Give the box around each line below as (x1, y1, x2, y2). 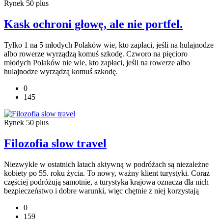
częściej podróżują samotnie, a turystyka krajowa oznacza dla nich (4, 177, 209, 186)
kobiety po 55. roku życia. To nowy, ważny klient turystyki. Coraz (4, 168, 210, 177)
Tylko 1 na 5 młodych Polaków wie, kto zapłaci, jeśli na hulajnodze (4, 40, 214, 49)
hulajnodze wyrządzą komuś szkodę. (4, 67, 118, 76)
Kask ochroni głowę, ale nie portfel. (4, 17, 183, 30)
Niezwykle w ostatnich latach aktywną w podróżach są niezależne (4, 160, 209, 168)
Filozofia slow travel (4, 137, 107, 150)
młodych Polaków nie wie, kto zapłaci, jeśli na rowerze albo (4, 58, 190, 67)
